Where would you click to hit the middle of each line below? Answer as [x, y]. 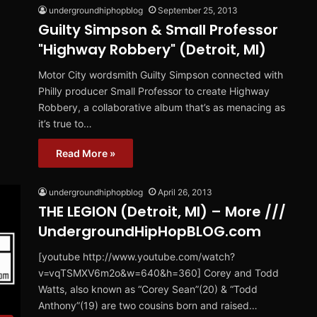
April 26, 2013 [185, 192]
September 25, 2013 [198, 11]
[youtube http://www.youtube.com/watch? [137, 257]
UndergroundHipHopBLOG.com [150, 232]
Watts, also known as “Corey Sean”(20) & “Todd [148, 289]
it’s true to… [65, 124]
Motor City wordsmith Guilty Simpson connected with [161, 75]
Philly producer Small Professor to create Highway [154, 91]
